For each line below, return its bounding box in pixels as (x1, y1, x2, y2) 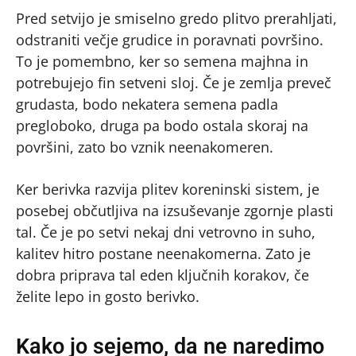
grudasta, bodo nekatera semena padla (16, 94, 278, 114)
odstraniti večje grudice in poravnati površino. (16, 29, 323, 49)
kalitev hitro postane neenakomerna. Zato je (16, 243, 311, 263)
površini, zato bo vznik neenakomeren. (16, 137, 273, 157)
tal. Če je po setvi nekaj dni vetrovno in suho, (16, 222, 315, 242)
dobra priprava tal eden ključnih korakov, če (16, 265, 309, 284)
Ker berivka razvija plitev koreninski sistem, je (16, 179, 319, 199)
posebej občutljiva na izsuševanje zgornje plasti (16, 200, 334, 220)
